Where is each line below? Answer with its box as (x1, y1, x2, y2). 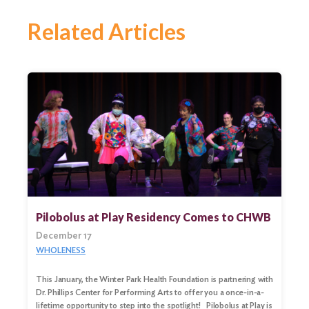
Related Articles (28, 17, 186, 45)
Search (8, 262, 43, 276)
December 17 (36, 229, 92, 241)
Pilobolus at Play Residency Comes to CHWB (36, 210, 271, 223)
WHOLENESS (36, 244, 86, 255)
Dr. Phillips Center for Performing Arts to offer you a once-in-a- (36, 286, 264, 297)
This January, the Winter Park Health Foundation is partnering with (36, 273, 273, 284)
